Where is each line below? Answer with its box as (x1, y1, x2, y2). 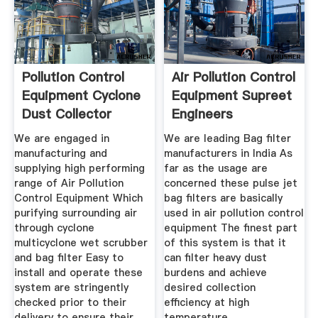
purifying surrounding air (13, 206, 137, 221)
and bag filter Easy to (13, 251, 124, 265)
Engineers (172, 104, 234, 123)
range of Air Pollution (13, 176, 124, 191)
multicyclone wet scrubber (13, 236, 148, 251)
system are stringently (13, 280, 128, 295)
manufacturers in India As (164, 146, 293, 161)
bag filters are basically (164, 191, 283, 206)
